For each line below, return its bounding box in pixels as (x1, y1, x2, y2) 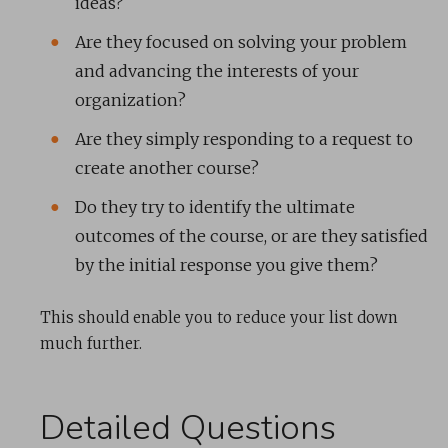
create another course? (75, 158, 259, 179)
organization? (75, 90, 186, 111)
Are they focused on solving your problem (75, 32, 407, 53)
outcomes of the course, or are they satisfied (75, 226, 428, 247)
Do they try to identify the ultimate (75, 197, 355, 218)
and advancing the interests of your (75, 61, 359, 82)
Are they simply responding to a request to (75, 129, 413, 150)
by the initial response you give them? (75, 255, 378, 276)
